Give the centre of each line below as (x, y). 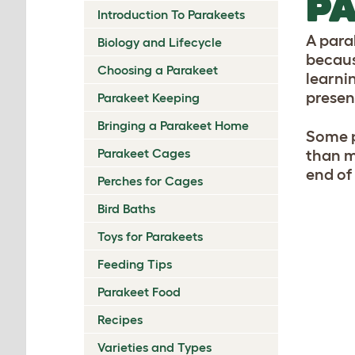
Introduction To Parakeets (171, 14)
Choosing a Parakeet (158, 69)
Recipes (120, 319)
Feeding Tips (135, 263)
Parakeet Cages (144, 153)
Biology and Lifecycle (160, 42)
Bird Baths (126, 208)
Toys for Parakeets (150, 236)
